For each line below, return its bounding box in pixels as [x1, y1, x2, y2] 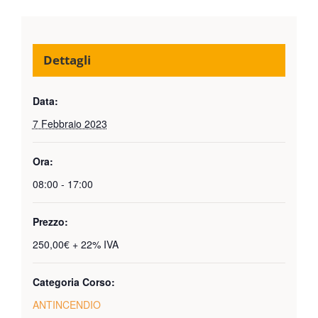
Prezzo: [32, 214, 68, 229]
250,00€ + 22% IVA [32, 237, 119, 252]
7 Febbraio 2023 [32, 116, 107, 131]
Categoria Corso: [32, 275, 115, 290]
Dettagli [43, 52, 91, 69]
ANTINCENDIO [32, 297, 101, 312]
